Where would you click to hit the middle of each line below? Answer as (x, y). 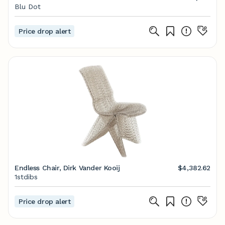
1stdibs (26, 177)
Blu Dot (28, 7)
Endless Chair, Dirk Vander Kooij (67, 168)
